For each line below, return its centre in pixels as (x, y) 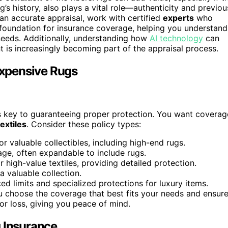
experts (178, 18)
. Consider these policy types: (84, 124)
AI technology (176, 38)
